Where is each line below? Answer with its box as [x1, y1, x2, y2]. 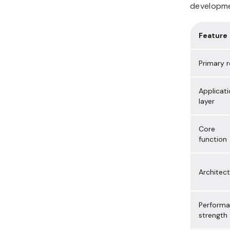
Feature [199, 31, 227, 41]
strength [199, 210, 227, 220]
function [199, 135, 227, 144]
